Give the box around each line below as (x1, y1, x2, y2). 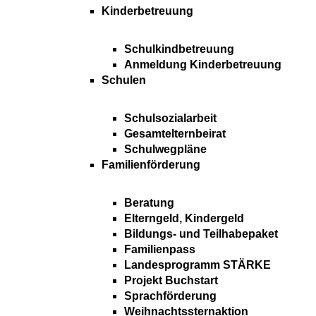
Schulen (102, 74, 146, 87)
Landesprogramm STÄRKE (124, 259, 271, 272)
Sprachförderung (124, 290, 217, 303)
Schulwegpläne (124, 143, 207, 156)
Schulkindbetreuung (124, 43, 234, 56)
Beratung (124, 197, 174, 209)
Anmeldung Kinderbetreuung (124, 59, 281, 71)
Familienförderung (102, 159, 200, 171)
